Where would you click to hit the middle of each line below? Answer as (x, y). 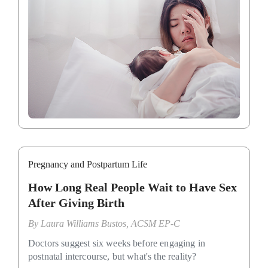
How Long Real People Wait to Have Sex (133, 188)
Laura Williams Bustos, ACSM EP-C (110, 224)
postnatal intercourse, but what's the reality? (112, 257)
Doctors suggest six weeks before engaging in (117, 243)
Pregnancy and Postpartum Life (88, 165)
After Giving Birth (76, 203)
